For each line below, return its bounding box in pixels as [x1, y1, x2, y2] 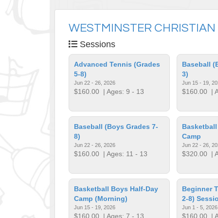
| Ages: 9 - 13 [99, 87, 145, 95]
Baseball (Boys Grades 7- [74, 122, 159, 130]
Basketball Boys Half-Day [74, 184, 159, 193]
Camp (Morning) [74, 194, 128, 202]
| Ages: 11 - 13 [99, 149, 148, 158]
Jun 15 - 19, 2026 [74, 204, 116, 210]
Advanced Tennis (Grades [74, 60, 161, 68]
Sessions [77, 39, 115, 49]
